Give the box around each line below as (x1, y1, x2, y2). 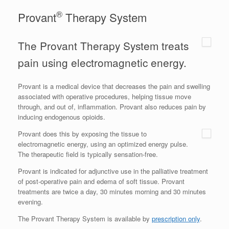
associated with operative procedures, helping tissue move (18, 91, 191, 102)
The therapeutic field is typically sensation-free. (18, 149, 158, 159)
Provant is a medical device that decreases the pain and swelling (18, 81, 210, 91)
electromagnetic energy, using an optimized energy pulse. (18, 139, 188, 149)
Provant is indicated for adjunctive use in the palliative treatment (18, 166, 208, 176)
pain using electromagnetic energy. (18, 54, 187, 70)
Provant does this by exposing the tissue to (18, 129, 147, 139)
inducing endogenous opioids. (18, 112, 105, 122)
